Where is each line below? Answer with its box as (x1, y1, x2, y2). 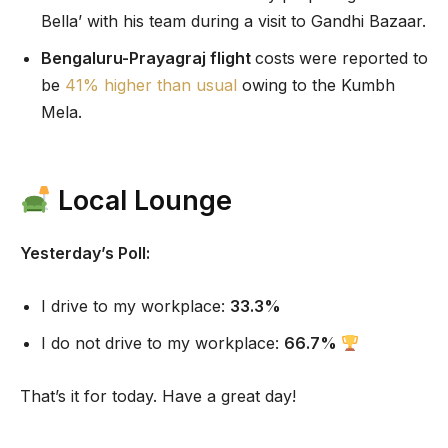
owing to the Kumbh (237, 75, 395, 96)
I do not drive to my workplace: (41, 333, 284, 354)
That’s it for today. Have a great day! (20, 386, 296, 407)
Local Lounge (50, 184, 232, 218)
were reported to (299, 48, 428, 69)
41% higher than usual (65, 75, 237, 96)
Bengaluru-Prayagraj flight (41, 48, 255, 69)
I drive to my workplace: (41, 296, 230, 317)
